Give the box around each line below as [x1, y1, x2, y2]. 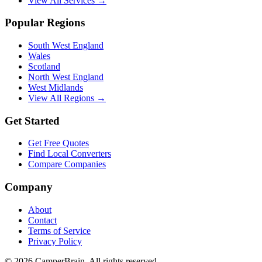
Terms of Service [28, 225, 91, 236]
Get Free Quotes [28, 138, 89, 149]
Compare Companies [28, 159, 106, 170]
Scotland [28, 61, 60, 71]
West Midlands [28, 82, 83, 92]
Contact [28, 215, 57, 225]
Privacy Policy [28, 236, 82, 246]
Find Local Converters [28, 149, 111, 159]
